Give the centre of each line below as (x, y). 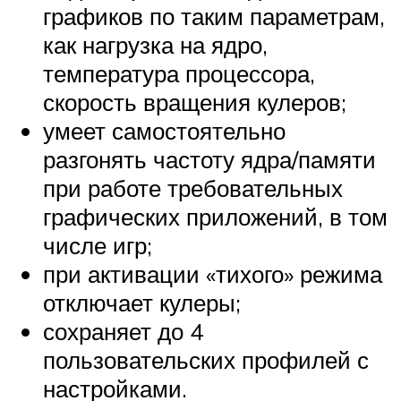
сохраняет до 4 (123, 332)
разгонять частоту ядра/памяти (209, 160)
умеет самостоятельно (164, 131)
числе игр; (98, 246)
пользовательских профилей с (206, 360)
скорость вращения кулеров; (195, 102)
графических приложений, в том (215, 217)
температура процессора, (179, 74)
